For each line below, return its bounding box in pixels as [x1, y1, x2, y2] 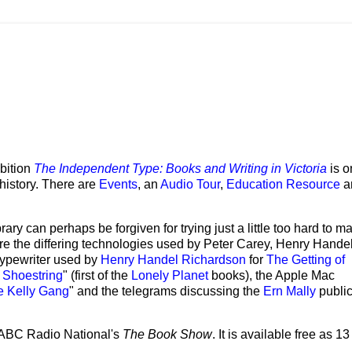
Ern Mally [263, 284, 316, 298]
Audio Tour [160, 177, 220, 191]
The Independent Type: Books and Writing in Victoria [34, 161, 327, 175]
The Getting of [266, 252, 345, 266]
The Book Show [123, 328, 212, 342]
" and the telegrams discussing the [69, 284, 263, 298]
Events [99, 177, 137, 191]
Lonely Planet [131, 268, 208, 282]
